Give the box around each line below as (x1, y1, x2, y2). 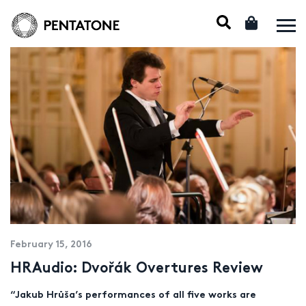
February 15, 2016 (10, 240, 92, 249)
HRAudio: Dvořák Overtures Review (10, 262, 263, 276)
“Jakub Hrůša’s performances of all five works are (10, 291, 256, 301)
